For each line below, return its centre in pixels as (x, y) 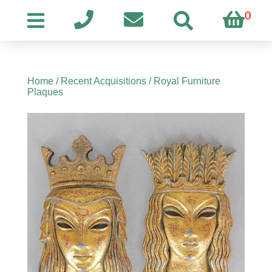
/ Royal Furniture (183, 81)
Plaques (45, 92)
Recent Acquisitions (103, 81)
